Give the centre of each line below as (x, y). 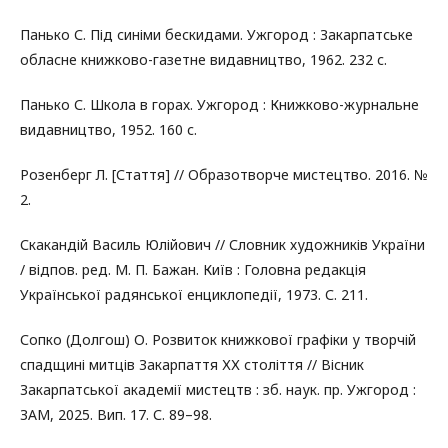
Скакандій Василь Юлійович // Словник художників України (222, 244)
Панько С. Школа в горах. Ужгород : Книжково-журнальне (219, 104)
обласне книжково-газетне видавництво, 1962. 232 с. (203, 59)
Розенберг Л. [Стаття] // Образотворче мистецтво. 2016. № (224, 174)
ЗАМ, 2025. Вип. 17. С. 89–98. (116, 414)
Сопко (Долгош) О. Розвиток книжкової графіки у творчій (218, 339)
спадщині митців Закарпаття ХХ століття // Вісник (192, 364)
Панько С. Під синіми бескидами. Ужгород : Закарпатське (216, 34)
